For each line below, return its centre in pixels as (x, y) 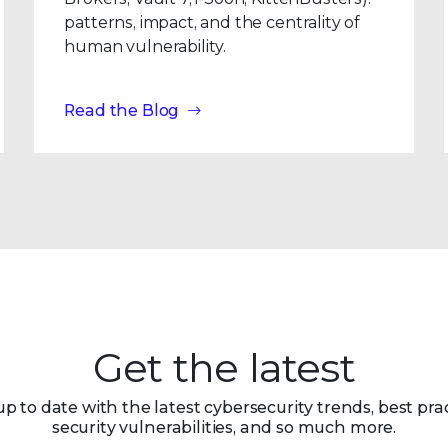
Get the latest (224, 367)
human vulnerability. (145, 46)
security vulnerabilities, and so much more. (224, 427)
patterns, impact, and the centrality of (212, 22)
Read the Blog (122, 110)
